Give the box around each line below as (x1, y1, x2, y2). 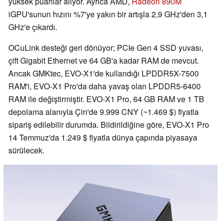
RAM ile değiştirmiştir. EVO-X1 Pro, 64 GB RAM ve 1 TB (8, 93, 204, 105)
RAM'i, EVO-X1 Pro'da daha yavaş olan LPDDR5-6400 (8, 80, 201, 92)
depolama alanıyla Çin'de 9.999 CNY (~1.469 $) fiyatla (8, 106, 199, 117)
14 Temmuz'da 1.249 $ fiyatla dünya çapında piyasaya (8, 131, 197, 143)
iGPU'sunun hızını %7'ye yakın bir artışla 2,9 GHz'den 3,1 (8, 8, 208, 20)
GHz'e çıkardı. (8, 21, 57, 33)
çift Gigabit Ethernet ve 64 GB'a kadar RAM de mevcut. (8, 54, 199, 66)
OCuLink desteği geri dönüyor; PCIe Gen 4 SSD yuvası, (8, 41, 203, 53)
